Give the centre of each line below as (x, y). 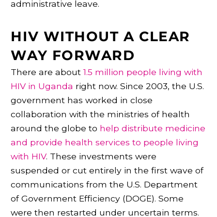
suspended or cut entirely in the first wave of (107, 170)
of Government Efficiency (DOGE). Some (97, 198)
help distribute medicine (153, 128)
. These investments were (101, 156)
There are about (47, 72)
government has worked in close (82, 100)
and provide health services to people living (105, 142)
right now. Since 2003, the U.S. (139, 86)
